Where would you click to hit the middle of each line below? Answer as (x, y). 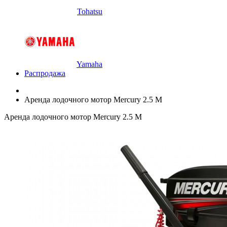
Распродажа (45, 73)
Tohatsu (90, 11)
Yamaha (89, 64)
